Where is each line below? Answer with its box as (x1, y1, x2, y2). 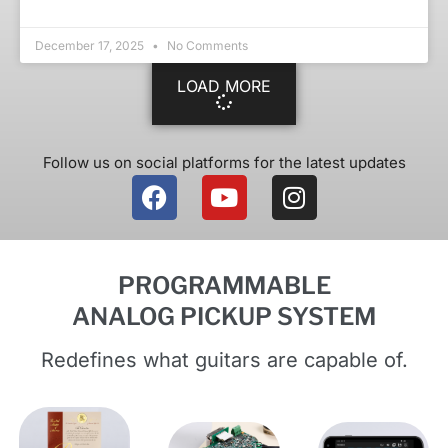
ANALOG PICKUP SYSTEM (72, 302, 376, 332)
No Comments (164, 38, 248, 54)
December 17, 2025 (35, 38, 147, 54)
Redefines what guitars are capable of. (40, 348, 408, 373)
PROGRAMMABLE (117, 271, 331, 301)
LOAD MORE (177, 76, 271, 97)
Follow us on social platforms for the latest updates (42, 153, 406, 173)
